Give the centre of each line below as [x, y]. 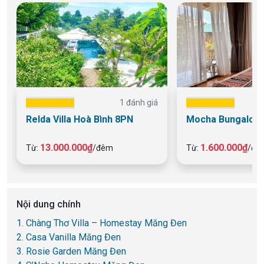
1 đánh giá [138, 102]
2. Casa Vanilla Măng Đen [69, 237]
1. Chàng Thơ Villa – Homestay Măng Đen [102, 223]
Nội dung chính [49, 204]
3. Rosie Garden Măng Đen [71, 251]
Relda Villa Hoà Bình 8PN [80, 119]
